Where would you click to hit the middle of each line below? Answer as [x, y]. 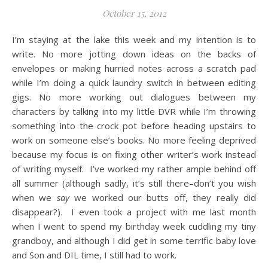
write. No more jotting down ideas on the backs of [134, 54]
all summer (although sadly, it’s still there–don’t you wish [134, 183]
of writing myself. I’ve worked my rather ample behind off [134, 169]
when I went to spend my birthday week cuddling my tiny [134, 226]
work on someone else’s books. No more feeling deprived [134, 140]
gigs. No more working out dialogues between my [134, 97]
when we [34, 197]
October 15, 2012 [134, 13]
